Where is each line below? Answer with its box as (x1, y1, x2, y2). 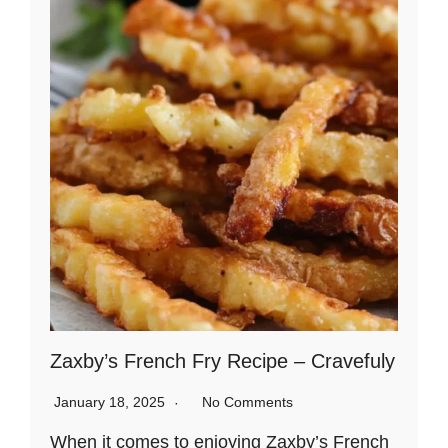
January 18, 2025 (54, 393, 169, 410)
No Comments (202, 393, 293, 410)
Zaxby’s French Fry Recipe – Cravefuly (50, 349, 395, 372)
